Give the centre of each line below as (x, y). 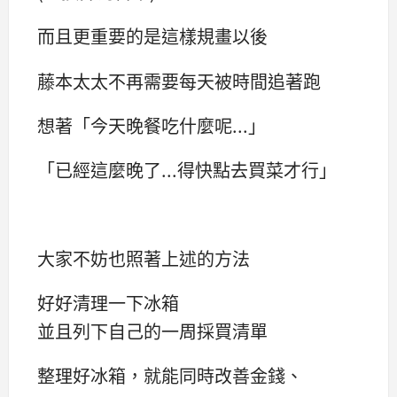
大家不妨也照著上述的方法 (144, 259)
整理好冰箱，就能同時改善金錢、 (170, 376)
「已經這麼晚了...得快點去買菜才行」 (187, 169)
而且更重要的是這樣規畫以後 (152, 36)
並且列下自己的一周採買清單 (152, 331)
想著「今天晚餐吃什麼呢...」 (152, 125)
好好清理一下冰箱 (108, 303)
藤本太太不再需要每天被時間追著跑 (179, 81)
